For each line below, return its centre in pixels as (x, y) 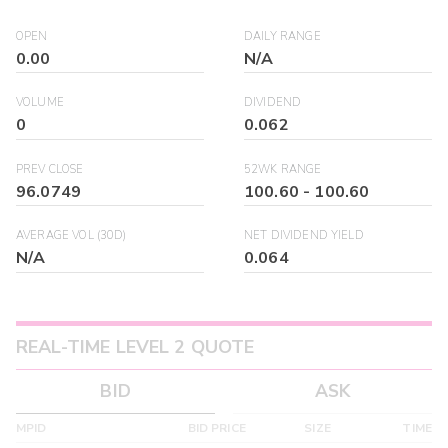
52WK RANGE (283, 169)
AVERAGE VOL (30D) (71, 236)
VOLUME (40, 103)
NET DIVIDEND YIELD (304, 236)
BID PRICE (216, 428)
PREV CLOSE (50, 169)
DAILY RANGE (282, 36)
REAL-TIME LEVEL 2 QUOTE (135, 346)
